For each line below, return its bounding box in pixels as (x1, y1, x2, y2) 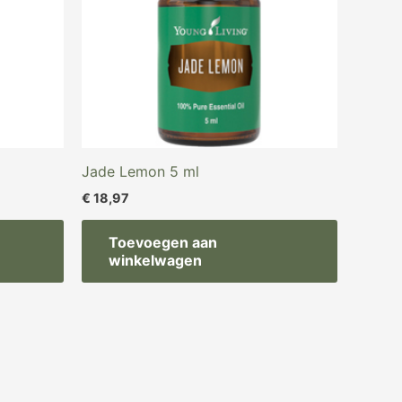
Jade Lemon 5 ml (82, 162, 199, 180)
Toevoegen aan (109, 233, 217, 252)
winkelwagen (109, 251, 202, 270)
